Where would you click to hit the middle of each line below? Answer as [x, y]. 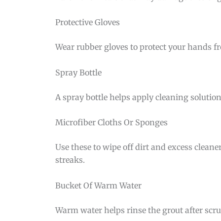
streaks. [70, 160]
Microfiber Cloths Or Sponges [111, 123]
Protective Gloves [88, 22]
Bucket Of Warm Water [98, 186]
